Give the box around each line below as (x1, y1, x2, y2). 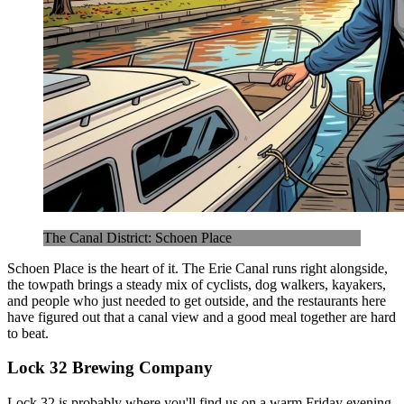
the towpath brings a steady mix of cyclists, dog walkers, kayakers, (7, 276, 386, 292)
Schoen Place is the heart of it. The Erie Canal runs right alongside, (7, 260, 388, 276)
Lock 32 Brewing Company (7, 358, 213, 378)
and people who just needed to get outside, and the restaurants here (7, 292, 386, 308)
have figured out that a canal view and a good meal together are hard (7, 308, 396, 325)
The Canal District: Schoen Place (43, 229, 232, 245)
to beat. (7, 325, 49, 341)
